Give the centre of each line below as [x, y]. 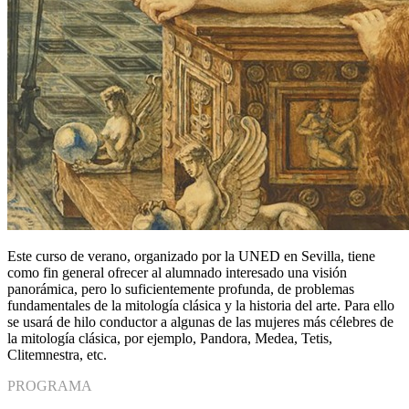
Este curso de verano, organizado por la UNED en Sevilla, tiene [191, 257]
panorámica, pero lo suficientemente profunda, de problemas [181, 289]
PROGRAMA [50, 386]
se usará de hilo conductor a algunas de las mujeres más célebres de [200, 322]
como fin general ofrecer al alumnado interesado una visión [177, 273]
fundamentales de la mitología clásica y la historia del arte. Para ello [201, 306]
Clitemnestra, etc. [57, 355]
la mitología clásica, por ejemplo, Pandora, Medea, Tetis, [170, 339]
